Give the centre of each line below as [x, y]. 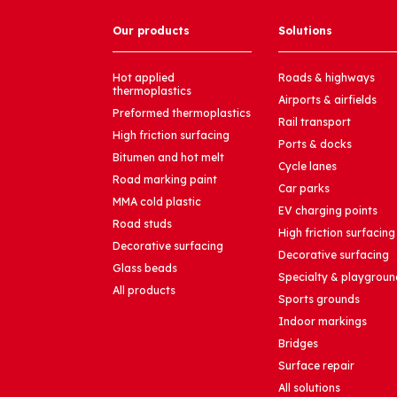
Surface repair [316, 366]
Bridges [298, 344]
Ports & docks [315, 144]
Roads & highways [326, 78]
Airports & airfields [327, 100]
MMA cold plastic [157, 202]
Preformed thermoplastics [182, 113]
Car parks [304, 189]
